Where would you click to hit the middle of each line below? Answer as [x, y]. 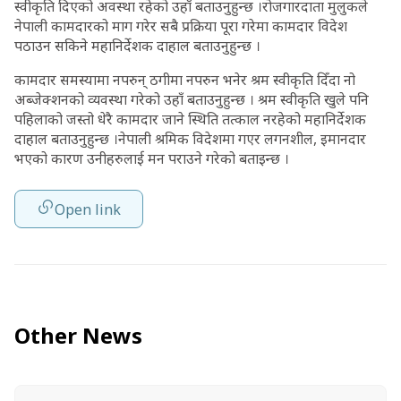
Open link [88, 209]
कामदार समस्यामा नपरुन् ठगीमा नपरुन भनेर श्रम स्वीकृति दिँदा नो [185, 80]
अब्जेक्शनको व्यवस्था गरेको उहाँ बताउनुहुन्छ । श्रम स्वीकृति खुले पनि [192, 99]
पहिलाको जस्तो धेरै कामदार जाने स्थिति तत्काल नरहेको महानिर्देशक [190, 119]
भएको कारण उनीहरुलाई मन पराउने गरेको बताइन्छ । [152, 158]
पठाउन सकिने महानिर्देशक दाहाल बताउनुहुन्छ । [137, 46]
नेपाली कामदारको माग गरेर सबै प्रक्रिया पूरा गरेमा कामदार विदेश [181, 26]
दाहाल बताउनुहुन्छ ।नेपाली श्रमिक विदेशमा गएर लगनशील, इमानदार [190, 139]
